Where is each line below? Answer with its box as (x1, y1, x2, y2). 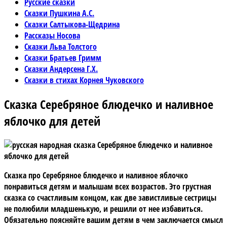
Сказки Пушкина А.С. (24, 8, 94, 19)
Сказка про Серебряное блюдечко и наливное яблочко (4, 169, 188, 181)
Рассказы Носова (24, 30, 80, 41)
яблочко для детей (4, 112, 100, 129)
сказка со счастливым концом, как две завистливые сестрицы (4, 192, 216, 203)
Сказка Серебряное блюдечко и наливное (4, 95, 213, 112)
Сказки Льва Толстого (24, 41, 97, 52)
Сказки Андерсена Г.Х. (24, 63, 98, 74)
